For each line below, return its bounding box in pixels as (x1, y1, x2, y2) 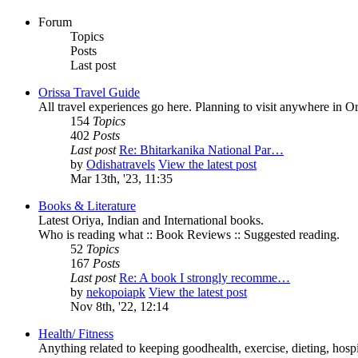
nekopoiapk (86, 285, 145, 300)
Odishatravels (86, 157, 155, 172)
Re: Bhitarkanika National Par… (119, 143, 284, 157)
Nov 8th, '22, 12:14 (70, 300, 169, 314)
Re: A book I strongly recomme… (119, 271, 290, 285)
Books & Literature (38, 199, 136, 213)
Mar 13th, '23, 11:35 (70, 172, 173, 186)
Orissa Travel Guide (38, 86, 140, 100)
